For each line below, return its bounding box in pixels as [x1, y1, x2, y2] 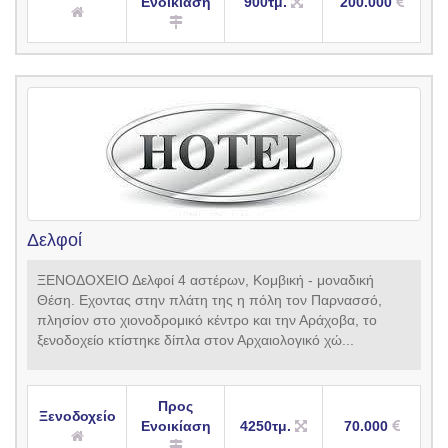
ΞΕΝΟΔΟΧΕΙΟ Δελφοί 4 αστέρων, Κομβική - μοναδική [37, 272, 374, 289]
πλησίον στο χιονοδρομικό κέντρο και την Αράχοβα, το [37, 312, 377, 329]
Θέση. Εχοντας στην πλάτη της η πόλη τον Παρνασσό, [37, 292, 382, 309]
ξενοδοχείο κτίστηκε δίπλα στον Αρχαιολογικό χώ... [37, 332, 354, 349]
